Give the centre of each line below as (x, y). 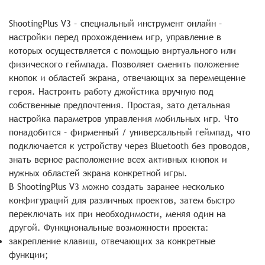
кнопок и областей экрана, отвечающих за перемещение (127, 78)
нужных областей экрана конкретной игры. (98, 173)
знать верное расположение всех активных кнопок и (118, 159)
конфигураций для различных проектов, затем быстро (122, 200)
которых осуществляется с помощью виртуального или (122, 51)
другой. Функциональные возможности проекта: (109, 227)
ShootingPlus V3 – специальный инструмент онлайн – (116, 23)
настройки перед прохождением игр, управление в (115, 37)
